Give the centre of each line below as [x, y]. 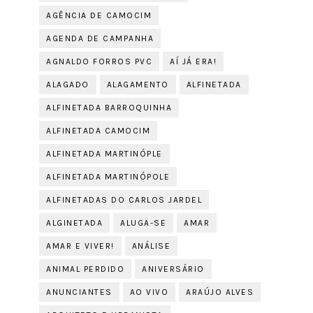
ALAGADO [68, 85]
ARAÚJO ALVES [220, 292]
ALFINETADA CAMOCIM [99, 131]
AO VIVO [149, 292]
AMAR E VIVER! [80, 246]
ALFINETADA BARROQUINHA [109, 108]
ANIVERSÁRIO [173, 269]
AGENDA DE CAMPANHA [100, 38]
